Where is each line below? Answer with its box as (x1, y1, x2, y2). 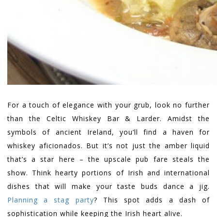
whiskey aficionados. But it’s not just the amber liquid (7, 141, 210, 151)
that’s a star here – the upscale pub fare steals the (7, 155, 210, 164)
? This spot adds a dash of (93, 195, 210, 205)
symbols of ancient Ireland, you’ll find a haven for (7, 127, 210, 137)
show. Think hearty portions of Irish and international (7, 168, 210, 178)
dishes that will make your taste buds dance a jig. (7, 182, 210, 191)
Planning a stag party (7, 195, 94, 205)
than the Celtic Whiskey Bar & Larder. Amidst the (7, 114, 210, 124)
